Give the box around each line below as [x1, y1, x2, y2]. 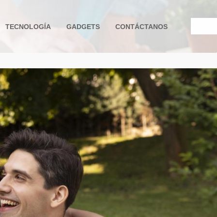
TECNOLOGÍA [5, 22, 51, 31]
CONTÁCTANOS [115, 22, 168, 31]
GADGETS [66, 22, 100, 31]
